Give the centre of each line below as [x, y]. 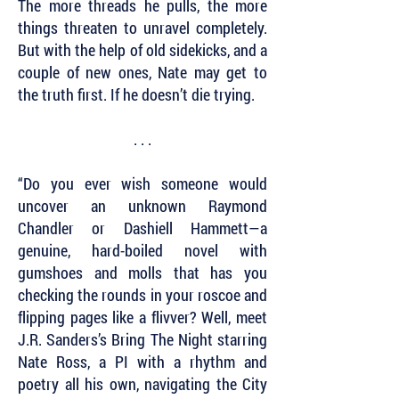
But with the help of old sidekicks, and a [142, 50]
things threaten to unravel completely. [142, 28]
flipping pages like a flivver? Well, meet [142, 317]
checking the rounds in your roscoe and [142, 295]
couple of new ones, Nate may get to [142, 72]
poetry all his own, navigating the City [142, 384]
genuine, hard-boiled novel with [142, 250]
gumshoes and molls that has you [142, 273]
